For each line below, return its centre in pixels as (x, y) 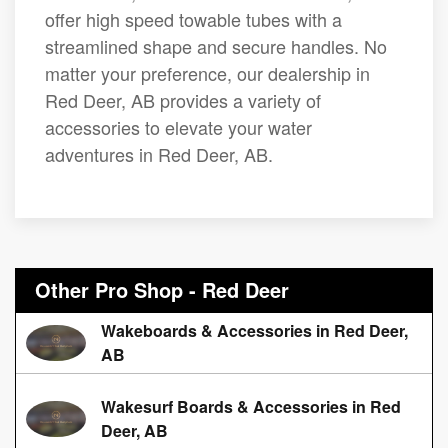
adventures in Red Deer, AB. (159, 153)
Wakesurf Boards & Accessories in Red (251, 406)
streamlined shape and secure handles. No (216, 45)
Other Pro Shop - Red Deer (162, 289)
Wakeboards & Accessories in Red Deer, (254, 330)
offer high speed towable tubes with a (193, 18)
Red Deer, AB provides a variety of (183, 99)
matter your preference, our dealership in (207, 72)
